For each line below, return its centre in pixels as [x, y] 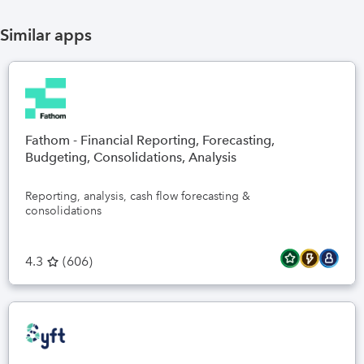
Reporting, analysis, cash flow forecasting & [138, 196]
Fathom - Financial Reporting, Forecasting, [150, 140]
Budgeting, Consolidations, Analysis [131, 157]
